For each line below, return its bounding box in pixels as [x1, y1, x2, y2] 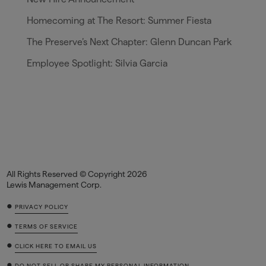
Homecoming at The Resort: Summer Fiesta [26, 15, 211, 26]
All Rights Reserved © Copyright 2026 [7, 169, 148, 179]
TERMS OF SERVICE [15, 223, 78, 230]
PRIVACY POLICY [15, 204, 69, 211]
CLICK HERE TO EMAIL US [15, 243, 97, 250]
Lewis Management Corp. [7, 180, 102, 190]
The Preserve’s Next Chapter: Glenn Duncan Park [26, 37, 232, 47]
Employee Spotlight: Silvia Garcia [26, 58, 167, 69]
